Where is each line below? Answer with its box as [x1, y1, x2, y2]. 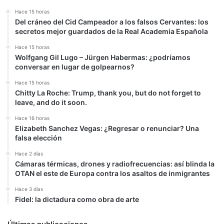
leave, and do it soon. [15, 97, 87, 106]
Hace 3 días [15, 185, 43, 192]
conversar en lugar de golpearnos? [15, 62, 134, 71]
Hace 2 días [15, 150, 43, 156]
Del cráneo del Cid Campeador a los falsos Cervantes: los [15, 17, 208, 26]
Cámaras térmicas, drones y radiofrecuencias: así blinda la [15, 159, 214, 168]
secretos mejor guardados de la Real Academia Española [15, 26, 208, 35]
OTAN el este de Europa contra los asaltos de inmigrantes [15, 168, 210, 177]
